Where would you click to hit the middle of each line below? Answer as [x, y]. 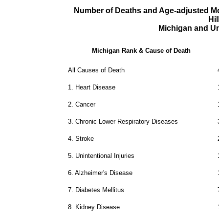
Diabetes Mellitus [99, 190]
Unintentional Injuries [105, 155]
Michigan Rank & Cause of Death [141, 50]
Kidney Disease [97, 207]
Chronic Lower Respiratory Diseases [126, 121]
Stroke [84, 138]
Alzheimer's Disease [103, 173]
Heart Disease [95, 87]
